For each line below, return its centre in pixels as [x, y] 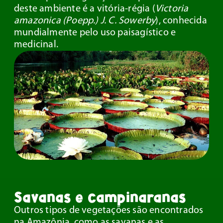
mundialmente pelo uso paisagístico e [95, 33]
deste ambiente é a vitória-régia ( [85, 9]
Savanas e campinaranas [100, 197]
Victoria [172, 9]
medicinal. [36, 45]
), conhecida [181, 21]
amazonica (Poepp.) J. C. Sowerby [85, 21]
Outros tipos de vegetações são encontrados [109, 210]
